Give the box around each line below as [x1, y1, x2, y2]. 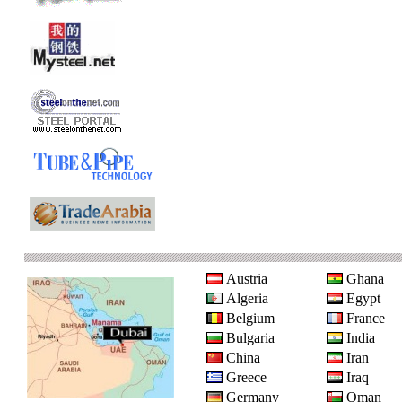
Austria [226, 271, 267, 286]
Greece [226, 370, 267, 385]
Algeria [226, 291, 268, 306]
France [346, 310, 385, 326]
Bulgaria [226, 330, 275, 345]
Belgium [226, 310, 275, 326]
